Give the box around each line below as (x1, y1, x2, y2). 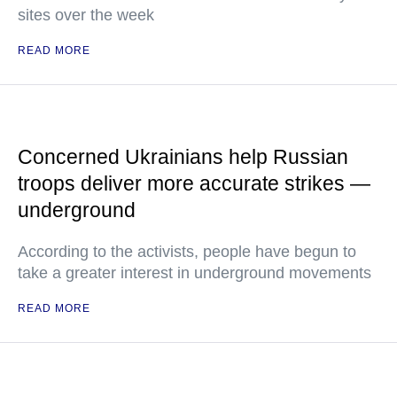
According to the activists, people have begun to (18, 243, 356, 261)
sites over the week (18, 6, 154, 24)
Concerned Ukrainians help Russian (18, 145, 348, 168)
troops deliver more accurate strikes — (18, 172, 370, 195)
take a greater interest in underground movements (18, 264, 371, 282)
